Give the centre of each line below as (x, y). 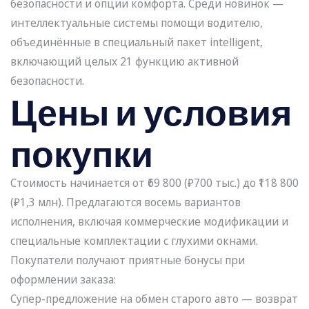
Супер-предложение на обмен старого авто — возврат (154, 299)
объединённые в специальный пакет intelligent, (137, 42)
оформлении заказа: (63, 280)
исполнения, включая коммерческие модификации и (149, 222)
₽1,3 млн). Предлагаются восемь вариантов (127, 202)
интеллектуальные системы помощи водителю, (137, 23)
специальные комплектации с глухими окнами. (134, 241)
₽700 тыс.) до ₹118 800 (243, 183)
